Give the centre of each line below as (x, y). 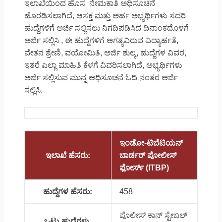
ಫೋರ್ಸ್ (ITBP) (144, 167)
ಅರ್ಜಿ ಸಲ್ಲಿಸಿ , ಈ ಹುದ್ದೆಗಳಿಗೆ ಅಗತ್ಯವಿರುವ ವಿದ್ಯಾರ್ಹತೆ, (101, 40)
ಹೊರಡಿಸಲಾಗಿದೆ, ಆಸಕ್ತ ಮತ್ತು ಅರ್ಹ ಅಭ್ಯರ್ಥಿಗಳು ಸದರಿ (105, 15)
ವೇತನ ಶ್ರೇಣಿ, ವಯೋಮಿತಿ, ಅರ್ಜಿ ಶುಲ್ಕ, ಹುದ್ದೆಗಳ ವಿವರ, (105, 53)
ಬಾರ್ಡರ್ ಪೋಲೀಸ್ (148, 155)
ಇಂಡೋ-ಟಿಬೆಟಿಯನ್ (151, 143)
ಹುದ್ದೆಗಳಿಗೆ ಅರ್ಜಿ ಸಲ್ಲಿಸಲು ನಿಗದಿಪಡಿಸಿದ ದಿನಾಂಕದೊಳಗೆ (106, 28)
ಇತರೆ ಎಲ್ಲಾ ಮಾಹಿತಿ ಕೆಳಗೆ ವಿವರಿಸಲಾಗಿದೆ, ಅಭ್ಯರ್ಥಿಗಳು (103, 65)
